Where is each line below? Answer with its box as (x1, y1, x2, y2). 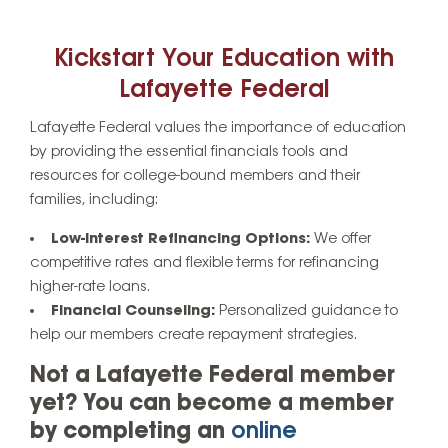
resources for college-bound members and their (30, 168, 360, 185)
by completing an (30, 420, 231, 445)
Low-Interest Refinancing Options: (51, 231, 310, 248)
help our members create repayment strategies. (30, 327, 357, 344)
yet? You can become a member (30, 392, 394, 417)
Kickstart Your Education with (54, 45, 394, 73)
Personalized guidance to (215, 303, 398, 320)
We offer (310, 231, 371, 248)
